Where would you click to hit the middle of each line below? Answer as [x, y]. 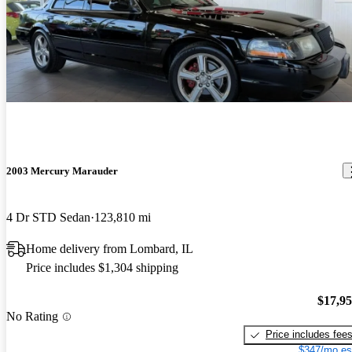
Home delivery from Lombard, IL [110, 248]
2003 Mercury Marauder [62, 170]
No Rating [32, 317]
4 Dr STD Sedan [48, 217]
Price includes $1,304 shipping [102, 267]
